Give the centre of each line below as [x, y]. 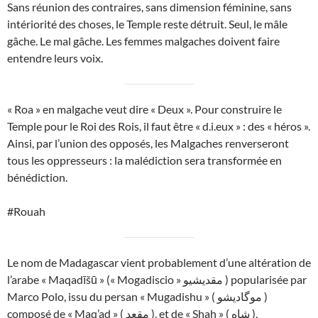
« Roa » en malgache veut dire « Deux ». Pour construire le [144, 109]
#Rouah [26, 212]
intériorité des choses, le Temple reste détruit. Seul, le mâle [147, 24]
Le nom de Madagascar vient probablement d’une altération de [159, 263]
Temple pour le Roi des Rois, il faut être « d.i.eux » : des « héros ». [159, 126]
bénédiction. [37, 177]
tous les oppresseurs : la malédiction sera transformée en [144, 160]
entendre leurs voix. [55, 58]
